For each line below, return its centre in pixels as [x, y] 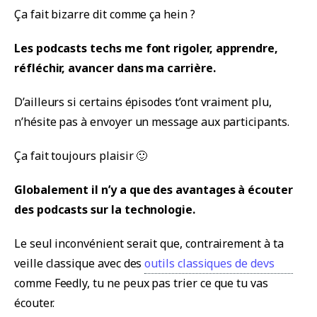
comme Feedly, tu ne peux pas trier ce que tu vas [141, 283]
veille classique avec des [80, 263]
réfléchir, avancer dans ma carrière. [115, 68]
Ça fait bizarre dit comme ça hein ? [105, 14]
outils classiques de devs [209, 263]
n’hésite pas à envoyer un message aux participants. [152, 121]
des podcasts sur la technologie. [105, 209]
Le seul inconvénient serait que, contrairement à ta [149, 243]
